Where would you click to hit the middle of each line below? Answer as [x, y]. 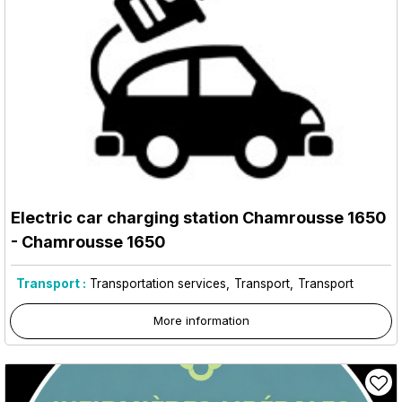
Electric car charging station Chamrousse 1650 [198, 218]
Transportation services [158, 284]
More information [201, 321]
